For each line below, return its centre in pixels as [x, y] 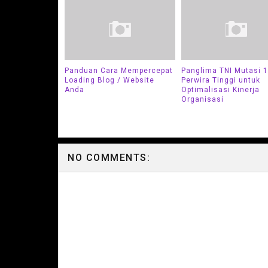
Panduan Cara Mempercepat [119, 71]
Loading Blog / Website [109, 80]
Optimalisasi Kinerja [220, 90]
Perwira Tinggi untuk [220, 80]
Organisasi [202, 100]
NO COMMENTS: [109, 157]
